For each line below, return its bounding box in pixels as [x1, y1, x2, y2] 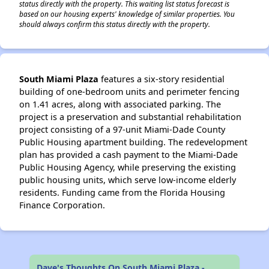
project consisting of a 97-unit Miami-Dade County [19, 124, 225, 135]
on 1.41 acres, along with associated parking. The [19, 98, 221, 110]
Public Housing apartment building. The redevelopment [19, 136, 247, 148]
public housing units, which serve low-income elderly [19, 174, 236, 186]
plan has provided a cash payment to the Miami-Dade [19, 149, 238, 160]
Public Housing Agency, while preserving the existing [19, 162, 236, 173]
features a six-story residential [98, 73, 225, 85]
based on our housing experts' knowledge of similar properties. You [19, 9, 235, 19]
